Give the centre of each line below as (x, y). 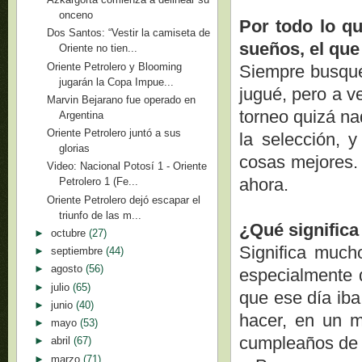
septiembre (78, 251)
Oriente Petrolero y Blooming (115, 66)
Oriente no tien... (99, 48)
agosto (68, 269)
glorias (75, 148)
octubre (69, 233)
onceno (76, 15)
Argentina (82, 115)
